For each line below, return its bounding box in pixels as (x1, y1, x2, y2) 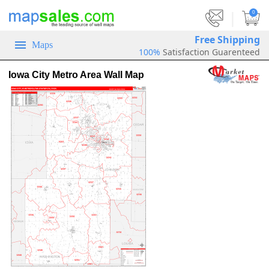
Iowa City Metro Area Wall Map (8, 69, 144, 80)
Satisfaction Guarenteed (163, 46, 260, 58)
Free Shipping (195, 32, 260, 46)
